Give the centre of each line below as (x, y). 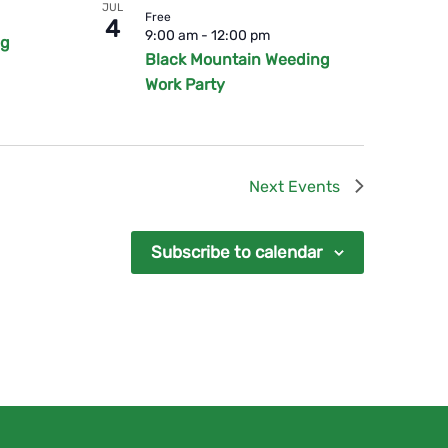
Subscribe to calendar (236, 251)
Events (314, 186)
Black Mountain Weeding (237, 59)
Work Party (184, 84)
